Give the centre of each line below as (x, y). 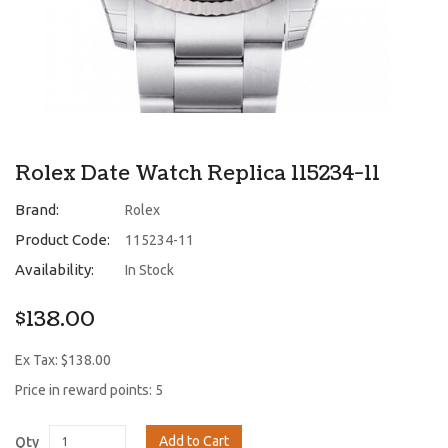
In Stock (149, 269)
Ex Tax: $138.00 (63, 359)
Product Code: (62, 239)
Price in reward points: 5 (89, 389)
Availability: (54, 269)
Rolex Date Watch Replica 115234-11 (197, 173)
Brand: (37, 209)
